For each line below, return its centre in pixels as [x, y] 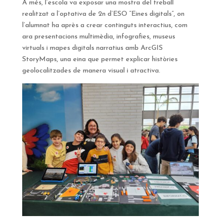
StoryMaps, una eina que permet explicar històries [100, 59]
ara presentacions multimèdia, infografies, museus [98, 37]
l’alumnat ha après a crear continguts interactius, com [105, 25]
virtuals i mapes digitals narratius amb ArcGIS [92, 48]
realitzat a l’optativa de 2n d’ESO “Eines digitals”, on [103, 14]
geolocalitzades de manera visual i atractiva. [91, 71]
